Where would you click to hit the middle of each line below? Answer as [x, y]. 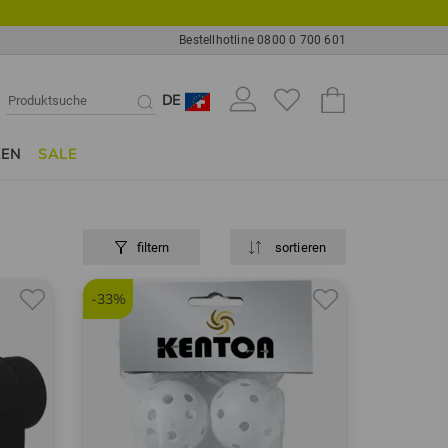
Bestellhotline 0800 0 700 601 [262, 40]
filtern [152, 247]
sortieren [299, 247]
